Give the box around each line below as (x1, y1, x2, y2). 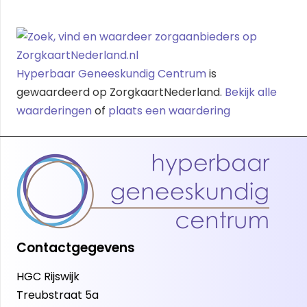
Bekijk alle (225, 84, 277, 100)
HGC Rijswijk (16, 268, 79, 284)
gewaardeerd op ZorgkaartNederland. (16, 84, 225, 100)
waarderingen (16, 102, 92, 119)
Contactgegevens (16, 238, 135, 257)
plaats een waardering (108, 102, 230, 119)
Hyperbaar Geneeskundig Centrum (16, 65, 206, 82)
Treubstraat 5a (16, 286, 99, 303)
